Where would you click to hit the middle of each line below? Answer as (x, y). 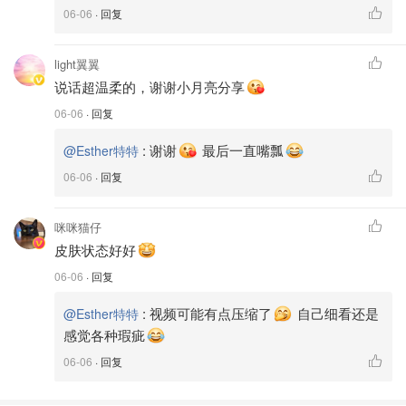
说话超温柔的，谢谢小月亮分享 (150, 87)
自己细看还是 (336, 314)
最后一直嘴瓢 (241, 150)
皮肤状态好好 (95, 250)
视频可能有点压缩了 (211, 314)
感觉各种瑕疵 (104, 335)
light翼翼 (77, 64)
